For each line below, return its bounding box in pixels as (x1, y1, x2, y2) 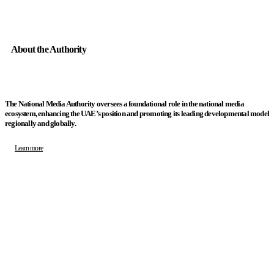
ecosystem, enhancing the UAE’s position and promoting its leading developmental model (5, 108, 270, 118)
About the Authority (11, 44, 86, 55)
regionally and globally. (5, 118, 76, 128)
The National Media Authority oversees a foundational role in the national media (5, 98, 244, 108)
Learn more (15, 143, 43, 152)
